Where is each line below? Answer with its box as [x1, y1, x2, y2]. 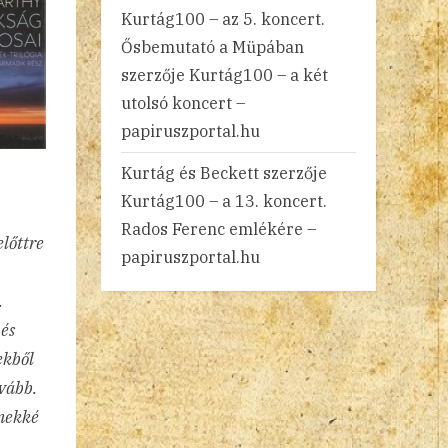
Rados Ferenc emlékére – [121, 218, 316, 240]
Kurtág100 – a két [189, 64, 328, 86]
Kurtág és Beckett [121, 162, 259, 184]
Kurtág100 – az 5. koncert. [121, 8, 325, 30]
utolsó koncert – [121, 92, 245, 114]
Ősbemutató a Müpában [121, 36, 304, 58]
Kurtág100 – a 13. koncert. [121, 190, 327, 212]
